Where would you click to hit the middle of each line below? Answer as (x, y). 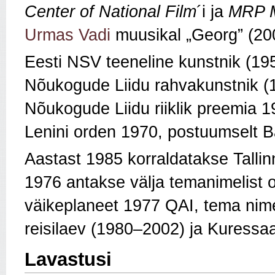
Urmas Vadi (68, 35)
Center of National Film (110, 12)
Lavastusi (68, 260)
